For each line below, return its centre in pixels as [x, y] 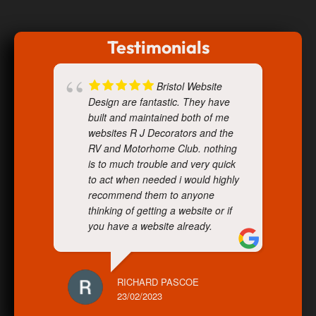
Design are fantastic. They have [159, 102]
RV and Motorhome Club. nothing [163, 148]
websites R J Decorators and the [161, 133]
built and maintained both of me [159, 117]
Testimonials [158, 48]
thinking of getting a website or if [160, 211]
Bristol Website [189, 86]
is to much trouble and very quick [162, 164]
